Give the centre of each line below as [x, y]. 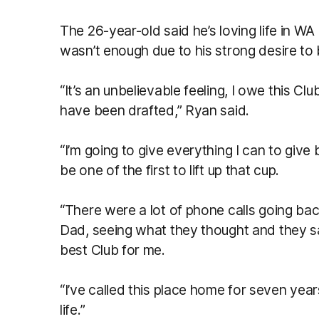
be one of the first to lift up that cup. [169, 170]
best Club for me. [113, 250]
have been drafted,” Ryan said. [155, 110]
